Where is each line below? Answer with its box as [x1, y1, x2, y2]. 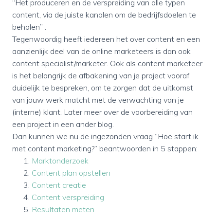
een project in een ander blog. [12, 119, 114, 129]
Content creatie [32, 180, 86, 190]
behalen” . [12, 22, 46, 32]
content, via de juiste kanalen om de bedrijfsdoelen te [12, 10, 196, 19]
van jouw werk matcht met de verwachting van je [12, 95, 184, 105]
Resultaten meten [32, 204, 94, 214]
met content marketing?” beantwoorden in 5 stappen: [12, 144, 198, 153]
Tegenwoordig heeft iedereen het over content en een [12, 34, 200, 44]
